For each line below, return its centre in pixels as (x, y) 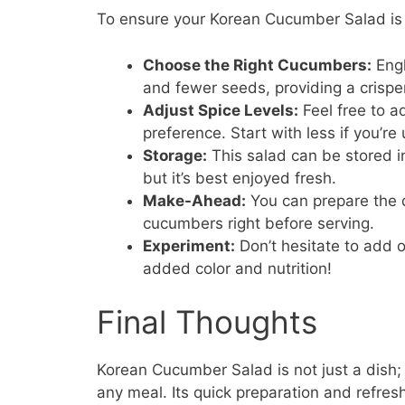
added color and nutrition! (237, 268)
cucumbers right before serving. (259, 223)
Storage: (175, 155)
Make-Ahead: (194, 200)
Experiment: (189, 245)
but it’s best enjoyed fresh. (240, 178)
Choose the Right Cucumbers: (257, 65)
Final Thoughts (207, 322)
